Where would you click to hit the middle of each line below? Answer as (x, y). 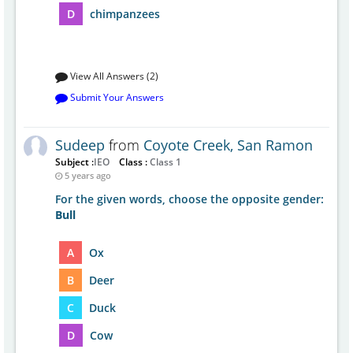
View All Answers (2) (113, 76)
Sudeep (80, 145)
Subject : (74, 162)
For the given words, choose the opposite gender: (190, 199)
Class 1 (164, 162)
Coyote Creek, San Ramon (228, 145)
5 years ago (88, 176)
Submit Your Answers (116, 97)
